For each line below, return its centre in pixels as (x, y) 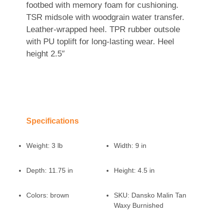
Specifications (52, 121)
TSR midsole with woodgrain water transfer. (105, 18)
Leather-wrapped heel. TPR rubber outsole (103, 30)
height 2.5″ (45, 54)
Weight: (38, 146)
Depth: (36, 171)
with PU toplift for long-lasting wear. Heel (100, 42)
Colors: (37, 195)
